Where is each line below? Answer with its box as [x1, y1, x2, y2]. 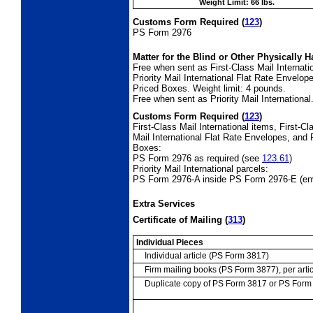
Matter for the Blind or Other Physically [133, 51, 305, 62]
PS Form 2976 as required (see [133, 153, 262, 164]
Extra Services [133, 198, 198, 210]
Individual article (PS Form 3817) [145, 252, 270, 261]
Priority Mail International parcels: [133, 163, 268, 175]
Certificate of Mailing [133, 214, 225, 226]
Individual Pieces [136, 238, 203, 247]
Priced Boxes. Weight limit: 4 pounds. [133, 82, 286, 94]
